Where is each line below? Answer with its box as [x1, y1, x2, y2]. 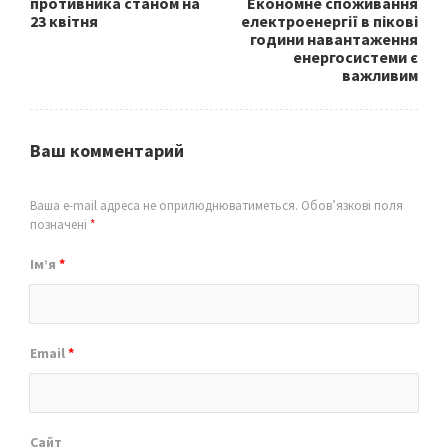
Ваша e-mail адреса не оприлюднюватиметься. [30, 197, 298, 214]
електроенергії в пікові [241, 11, 418, 31]
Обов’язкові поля [298, 197, 403, 214]
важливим [342, 65, 418, 85]
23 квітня [30, 11, 98, 31]
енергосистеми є [293, 47, 418, 67]
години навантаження [250, 29, 418, 49]
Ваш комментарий [30, 139, 184, 162]
